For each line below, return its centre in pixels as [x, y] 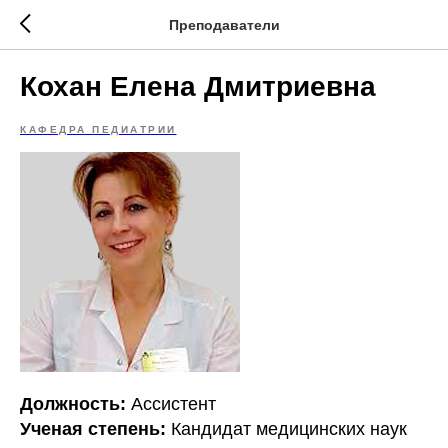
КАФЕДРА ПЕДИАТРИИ [98, 129]
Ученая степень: [95, 429]
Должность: [75, 404]
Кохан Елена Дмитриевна [198, 86]
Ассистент [173, 404]
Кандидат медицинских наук [289, 429]
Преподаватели [224, 24]
